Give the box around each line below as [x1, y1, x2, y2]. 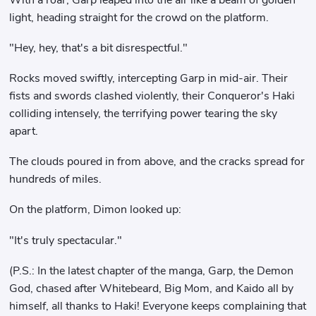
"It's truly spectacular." [9, 232, 123, 248]
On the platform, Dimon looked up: [9, 202, 182, 218]
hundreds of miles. [9, 171, 102, 188]
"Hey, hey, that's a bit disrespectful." [9, 39, 188, 56]
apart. [9, 123, 39, 139]
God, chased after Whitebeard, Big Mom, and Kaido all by [9, 280, 294, 296]
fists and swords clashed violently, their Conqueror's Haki [9, 87, 296, 104]
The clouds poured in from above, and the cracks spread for [9, 154, 305, 170]
